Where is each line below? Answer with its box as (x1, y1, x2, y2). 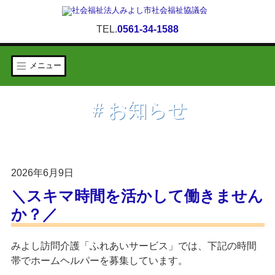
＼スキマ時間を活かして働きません (10, 187, 263, 204)
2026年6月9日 (10, 167, 74, 178)
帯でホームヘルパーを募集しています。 (10, 255, 188, 266)
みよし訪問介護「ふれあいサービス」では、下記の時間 (10, 240, 257, 251)
